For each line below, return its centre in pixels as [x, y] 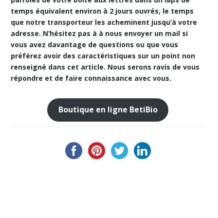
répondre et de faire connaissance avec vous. [91, 78]
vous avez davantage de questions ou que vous [95, 45]
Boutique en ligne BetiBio [108, 110]
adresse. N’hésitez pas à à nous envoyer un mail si [100, 33]
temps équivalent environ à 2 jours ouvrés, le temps [102, 11]
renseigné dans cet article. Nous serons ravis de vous [105, 67]
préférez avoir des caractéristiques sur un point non [103, 56]
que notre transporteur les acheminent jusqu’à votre [104, 22]
